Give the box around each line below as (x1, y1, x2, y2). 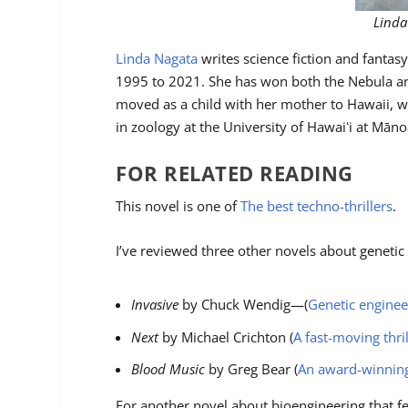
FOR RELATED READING (116, 158, 353, 187)
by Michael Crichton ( (158, 327, 294, 346)
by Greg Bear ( (205, 360, 299, 379)
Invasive (131, 295, 179, 314)
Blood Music (131, 360, 206, 379)
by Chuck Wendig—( (178, 295, 309, 314)
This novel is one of (116, 196, 241, 215)
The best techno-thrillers (240, 196, 393, 215)
